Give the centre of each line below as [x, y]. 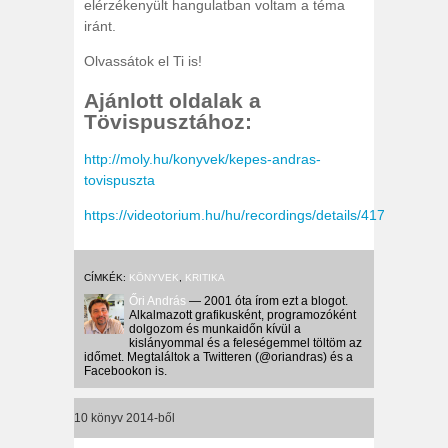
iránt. [100, 26]
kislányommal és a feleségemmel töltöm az [245, 343]
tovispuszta [119, 180]
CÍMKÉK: [106, 278]
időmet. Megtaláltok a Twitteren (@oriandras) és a [218, 357]
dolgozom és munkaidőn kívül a [215, 329]
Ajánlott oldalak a [172, 100]
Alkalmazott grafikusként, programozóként [242, 315]
